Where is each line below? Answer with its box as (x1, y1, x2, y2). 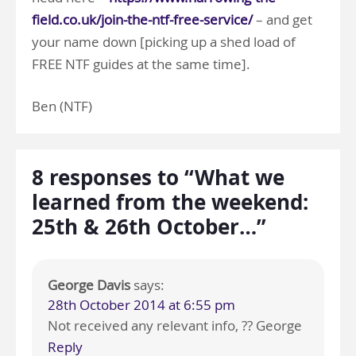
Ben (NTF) (32, 97, 92, 116)
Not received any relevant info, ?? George (48, 316, 302, 335)
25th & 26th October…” (32, 212, 266, 242)
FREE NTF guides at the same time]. (32, 55, 250, 74)
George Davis (48, 276, 130, 295)
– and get (253, 10, 312, 29)
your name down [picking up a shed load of (32, 33, 296, 52)
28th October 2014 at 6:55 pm (48, 296, 235, 315)
